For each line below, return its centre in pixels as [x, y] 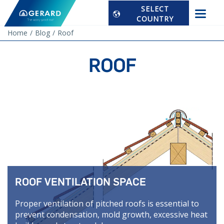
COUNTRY [155, 18]
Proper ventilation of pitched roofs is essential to [107, 203]
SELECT [155, 8]
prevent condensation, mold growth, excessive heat [111, 214]
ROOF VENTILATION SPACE [80, 181]
